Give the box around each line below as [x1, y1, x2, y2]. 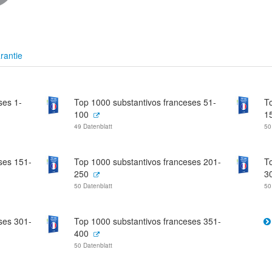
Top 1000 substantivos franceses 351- [74, 215, 221, 227]
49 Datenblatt [74, 122, 112, 131]
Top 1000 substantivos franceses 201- [74, 155, 221, 168]
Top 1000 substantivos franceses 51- [74, 96, 216, 108]
